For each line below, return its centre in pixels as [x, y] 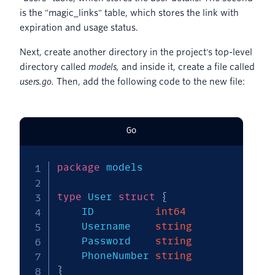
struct [137, 196]
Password [118, 241]
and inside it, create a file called [187, 67]
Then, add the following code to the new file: [150, 81]
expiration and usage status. [79, 27]
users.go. [38, 81]
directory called [54, 67]
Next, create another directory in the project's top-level [136, 52]
